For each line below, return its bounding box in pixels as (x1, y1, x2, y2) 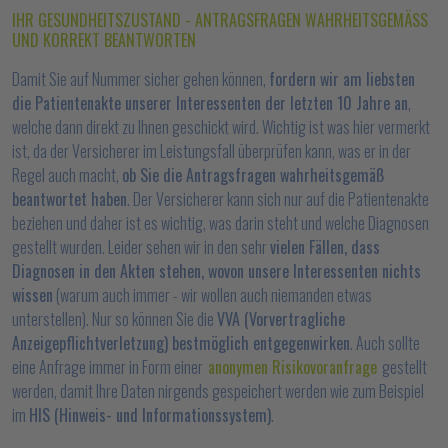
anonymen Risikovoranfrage (208, 355, 377, 379)
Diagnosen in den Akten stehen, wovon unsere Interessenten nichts (12, 259, 421, 283)
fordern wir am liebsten (269, 67, 415, 91)
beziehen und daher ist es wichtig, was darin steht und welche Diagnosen (12, 211, 429, 235)
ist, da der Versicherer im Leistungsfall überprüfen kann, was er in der (12, 139, 411, 163)
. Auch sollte (350, 331, 420, 355)
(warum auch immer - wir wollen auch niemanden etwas (53, 283, 372, 307)
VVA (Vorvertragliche (217, 307, 345, 331)
